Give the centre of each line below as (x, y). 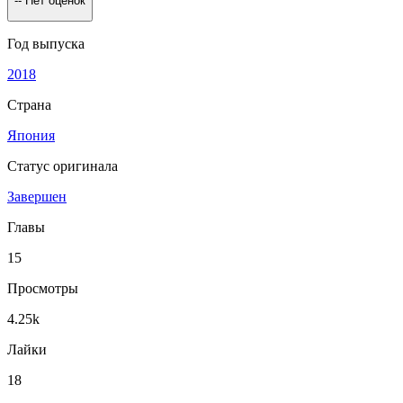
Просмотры (43, 288)
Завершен (37, 196)
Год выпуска (46, 43)
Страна (29, 104)
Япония (31, 135)
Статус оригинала (63, 166)
